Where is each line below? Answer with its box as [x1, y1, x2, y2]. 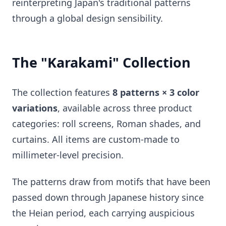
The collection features [12, 86, 112, 98]
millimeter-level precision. [12, 148, 124, 161]
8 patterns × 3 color [112, 86, 199, 98]
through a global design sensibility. [12, 12, 163, 24]
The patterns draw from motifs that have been [12, 176, 210, 188]
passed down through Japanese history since [12, 191, 204, 203]
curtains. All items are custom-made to [12, 133, 180, 145]
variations [12, 101, 58, 114]
